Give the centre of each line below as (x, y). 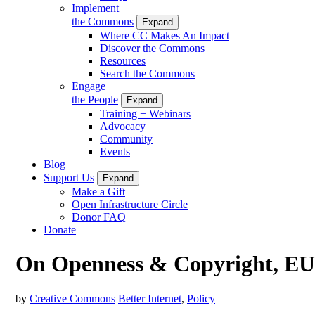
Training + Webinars (145, 113)
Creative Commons (72, 298)
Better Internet (150, 298)
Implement (95, 8)
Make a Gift (98, 191)
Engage (89, 86)
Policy (201, 298)
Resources (123, 60)
